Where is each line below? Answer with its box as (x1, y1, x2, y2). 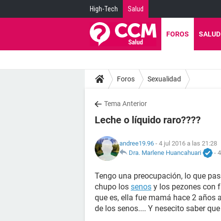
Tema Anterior (104, 100, 147, 108)
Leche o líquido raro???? (95, 114, 201, 126)
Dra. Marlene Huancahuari (129, 148, 201, 156)
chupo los (95, 182, 131, 191)
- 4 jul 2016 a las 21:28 (154, 139, 217, 147)
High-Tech (90, 5, 118, 13)
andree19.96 (119, 139, 154, 147)
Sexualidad (147, 74, 181, 83)
